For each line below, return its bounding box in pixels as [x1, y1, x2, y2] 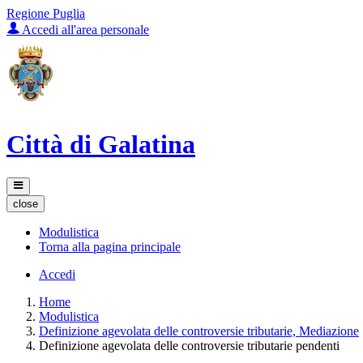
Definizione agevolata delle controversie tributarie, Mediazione [39, 323, 359, 338]
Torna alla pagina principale [39, 239, 181, 254]
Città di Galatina [6, 130, 195, 160]
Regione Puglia [6, 6, 85, 20]
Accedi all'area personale [19, 23, 149, 36]
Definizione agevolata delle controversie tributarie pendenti [39, 338, 340, 352]
